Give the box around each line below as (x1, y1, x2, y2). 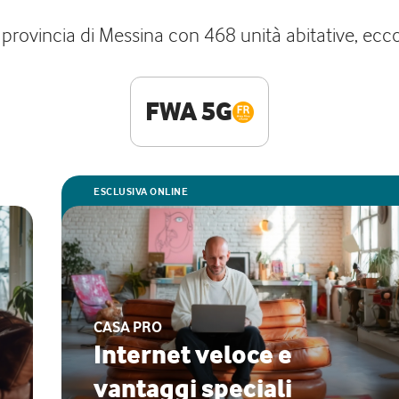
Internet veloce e (94, 339, 292, 370)
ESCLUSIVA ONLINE (94, 185, 188, 198)
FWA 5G (145, 96, 232, 126)
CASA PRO (94, 318, 162, 336)
